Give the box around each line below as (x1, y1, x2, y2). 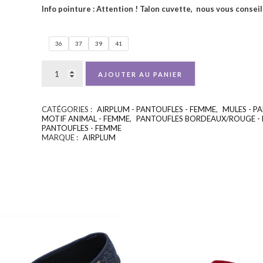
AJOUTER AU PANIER (97, 70, 183, 78)
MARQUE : (41, 133, 80, 142)
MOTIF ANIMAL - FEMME (41, 114, 130, 123)
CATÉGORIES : (41, 104, 94, 114)
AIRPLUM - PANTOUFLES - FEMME (96, 104, 216, 114)
